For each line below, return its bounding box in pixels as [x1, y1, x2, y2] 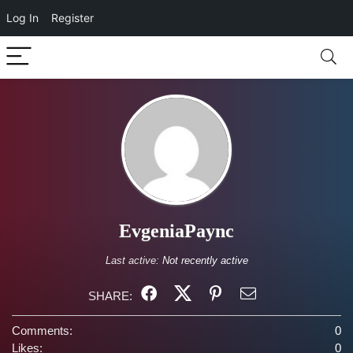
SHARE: [88, 289, 132, 303]
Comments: [12, 324, 72, 337]
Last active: [105, 255, 162, 266]
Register [51, 11, 94, 24]
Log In [6, 11, 39, 24]
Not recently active [162, 255, 248, 266]
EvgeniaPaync [119, 221, 234, 241]
